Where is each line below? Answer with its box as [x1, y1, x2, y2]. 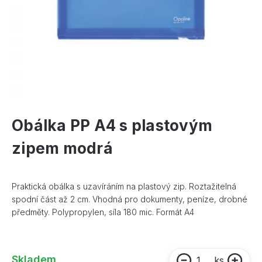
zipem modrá [12, 139, 113, 158]
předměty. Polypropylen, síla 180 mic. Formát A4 [12, 207, 194, 218]
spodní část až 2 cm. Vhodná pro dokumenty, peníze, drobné [12, 194, 247, 205]
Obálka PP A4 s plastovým [12, 116, 213, 135]
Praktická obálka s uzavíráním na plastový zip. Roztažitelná [12, 181, 236, 192]
